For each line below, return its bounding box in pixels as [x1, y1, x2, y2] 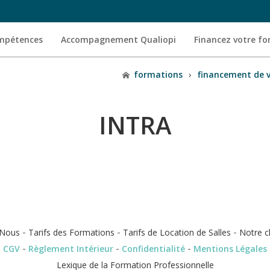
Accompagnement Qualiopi [61, 34, 176, 45]
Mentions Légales [193, 242, 267, 254]
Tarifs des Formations [28, 226, 115, 238]
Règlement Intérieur [28, 242, 113, 254]
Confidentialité [122, 242, 185, 254]
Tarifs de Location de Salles [123, 226, 231, 238]
